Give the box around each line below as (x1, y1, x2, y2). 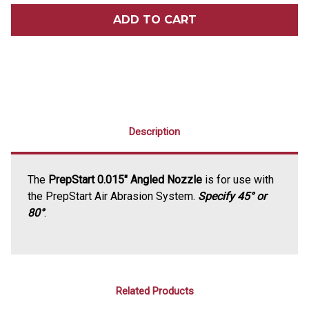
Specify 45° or (198, 190, 266, 203)
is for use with (202, 173, 274, 187)
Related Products (115, 285, 194, 298)
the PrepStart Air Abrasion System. (28, 190, 198, 203)
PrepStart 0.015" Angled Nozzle (48, 173, 202, 187)
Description (129, 126, 180, 139)
